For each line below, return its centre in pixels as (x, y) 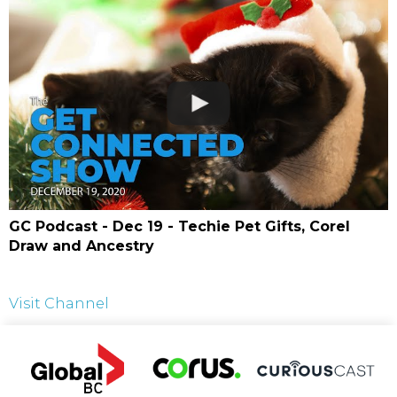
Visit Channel (59, 304)
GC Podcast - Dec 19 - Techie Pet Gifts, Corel (179, 227)
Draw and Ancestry (82, 246)
